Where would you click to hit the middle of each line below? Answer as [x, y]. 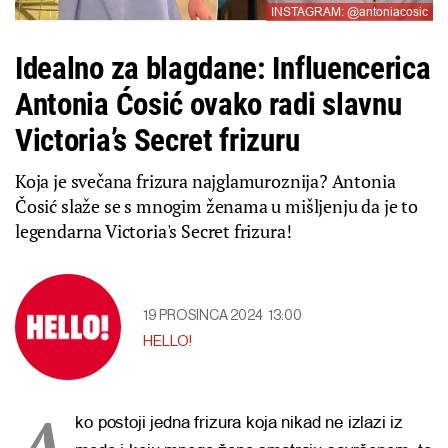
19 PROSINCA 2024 [203, 316]
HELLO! [167, 342]
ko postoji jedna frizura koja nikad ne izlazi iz [239, 423]
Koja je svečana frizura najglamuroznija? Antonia [205, 181]
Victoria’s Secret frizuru [157, 141]
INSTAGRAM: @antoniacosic [349, 12]
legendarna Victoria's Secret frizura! [153, 231]
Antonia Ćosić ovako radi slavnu [208, 105]
